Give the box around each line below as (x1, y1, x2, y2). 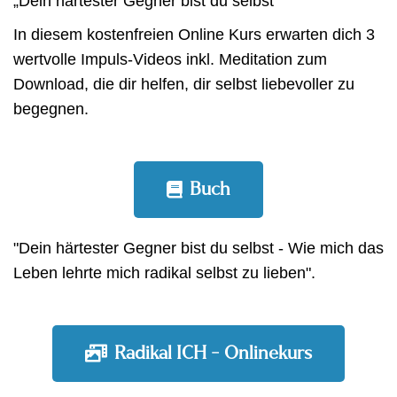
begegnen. (13, 100, 89, 118)
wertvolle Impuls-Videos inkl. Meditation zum (13, 51, 327, 68)
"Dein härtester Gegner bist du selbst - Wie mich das (13, 239, 384, 257)
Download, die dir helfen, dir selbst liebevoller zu (13, 75, 354, 93)
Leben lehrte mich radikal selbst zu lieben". (13, 264, 315, 282)
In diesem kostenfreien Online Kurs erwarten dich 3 (13, 26, 375, 43)
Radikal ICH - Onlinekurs (114, 341, 312, 365)
